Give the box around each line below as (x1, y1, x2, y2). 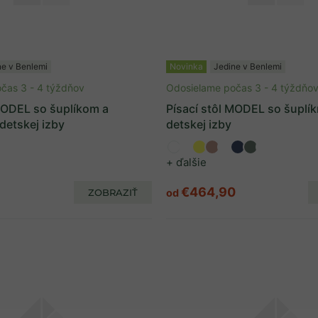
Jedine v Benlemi (214, 61, 282, 72)
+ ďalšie (166, 155, 207, 169)
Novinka (170, 61, 203, 72)
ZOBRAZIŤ (88, 186, 138, 198)
